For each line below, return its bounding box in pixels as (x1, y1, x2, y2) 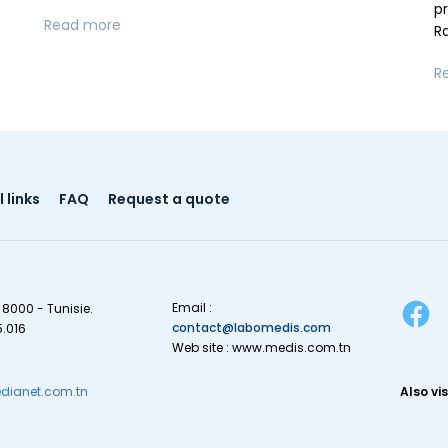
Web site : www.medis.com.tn (172, 338, 351, 356)
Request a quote (108, 188, 230, 209)
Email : (172, 298, 212, 316)
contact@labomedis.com (172, 318, 331, 336)
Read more (44, 14, 121, 35)
